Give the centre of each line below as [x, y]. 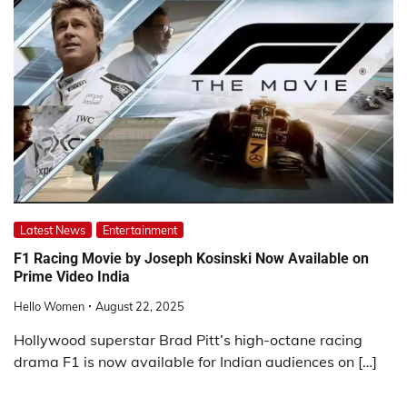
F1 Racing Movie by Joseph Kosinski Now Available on [191, 259]
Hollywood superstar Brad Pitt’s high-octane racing [188, 340]
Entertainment [140, 229]
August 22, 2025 [140, 307]
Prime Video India [72, 277]
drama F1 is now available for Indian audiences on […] [195, 362]
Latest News [53, 229]
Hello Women [49, 307]
